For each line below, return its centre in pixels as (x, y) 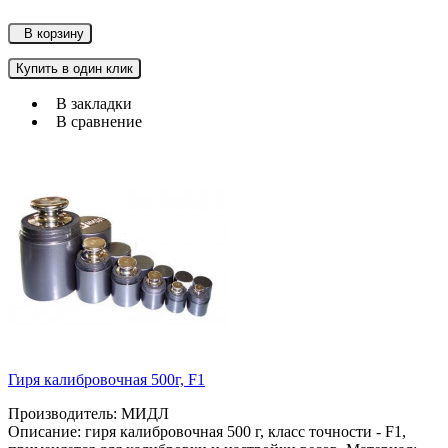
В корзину (50, 34)
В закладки (90, 104)
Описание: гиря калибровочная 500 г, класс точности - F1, (207, 432)
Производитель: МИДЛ (88, 414)
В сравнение (95, 122)
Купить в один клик (74, 69)
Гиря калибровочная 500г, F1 (106, 380)
